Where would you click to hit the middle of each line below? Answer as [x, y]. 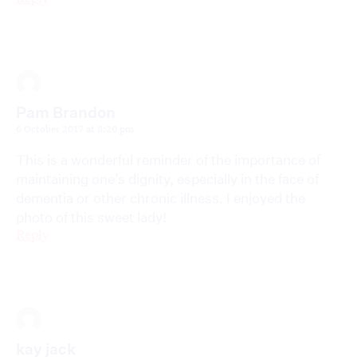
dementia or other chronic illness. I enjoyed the [161, 198]
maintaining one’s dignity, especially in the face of [167, 179]
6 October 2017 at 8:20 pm [75, 129]
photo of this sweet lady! [91, 218]
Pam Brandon [66, 112]
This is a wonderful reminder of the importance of [168, 160]
